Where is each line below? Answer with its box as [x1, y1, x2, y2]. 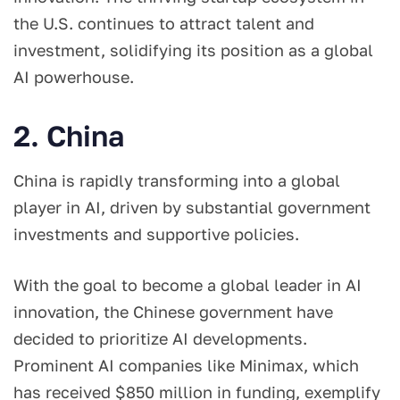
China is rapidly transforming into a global [13, 170, 340, 190]
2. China [13, 118, 124, 153]
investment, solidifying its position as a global [13, 39, 373, 60]
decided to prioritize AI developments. [13, 328, 307, 348]
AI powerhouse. [13, 66, 138, 87]
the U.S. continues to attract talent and [13, 12, 314, 33]
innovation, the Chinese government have [13, 301, 333, 321]
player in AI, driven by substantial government [13, 196, 371, 217]
